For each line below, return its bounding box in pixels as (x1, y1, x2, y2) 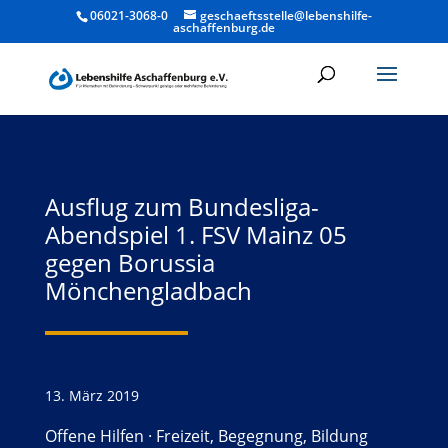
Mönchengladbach (44, 274, 252, 307)
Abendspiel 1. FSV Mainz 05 (44, 218, 347, 251)
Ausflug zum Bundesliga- (44, 190, 319, 223)
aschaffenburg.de (172, 19, 275, 36)
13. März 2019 (44, 386, 139, 405)
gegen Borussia (44, 246, 215, 279)
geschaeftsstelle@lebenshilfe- (199, 7, 372, 24)
